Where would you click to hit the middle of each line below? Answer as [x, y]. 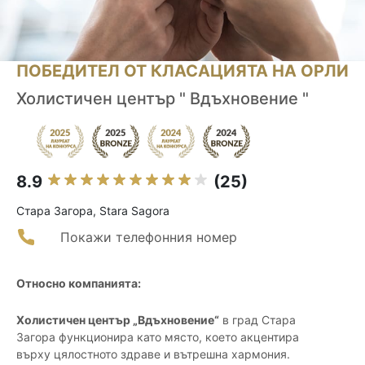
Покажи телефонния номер [149, 237]
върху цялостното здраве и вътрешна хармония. [153, 354]
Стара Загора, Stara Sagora [93, 211]
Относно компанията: [79, 284]
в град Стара [257, 320]
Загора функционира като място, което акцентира [158, 337]
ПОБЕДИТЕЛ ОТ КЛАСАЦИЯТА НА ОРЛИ [182, 71]
